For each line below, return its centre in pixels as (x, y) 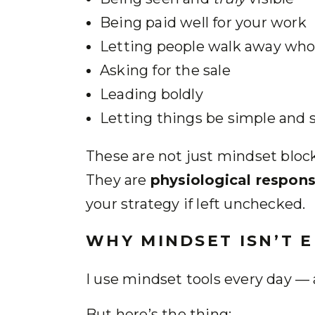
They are (118, 180)
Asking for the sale (165, 70)
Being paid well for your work (203, 22)
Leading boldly (152, 94)
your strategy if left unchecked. (196, 204)
